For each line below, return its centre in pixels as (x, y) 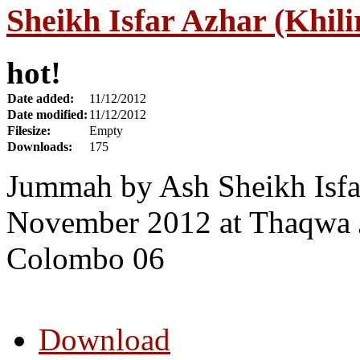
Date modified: (47, 114)
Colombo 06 (86, 258)
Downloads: (40, 146)
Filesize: (29, 130)
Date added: (41, 98)
